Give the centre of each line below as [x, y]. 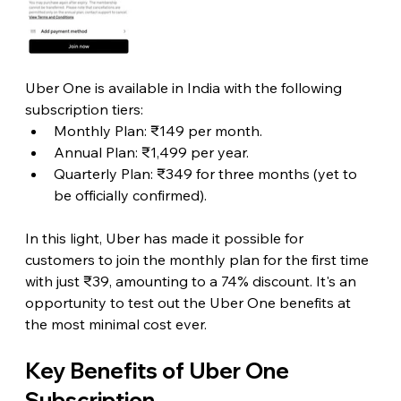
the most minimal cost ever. [115, 324]
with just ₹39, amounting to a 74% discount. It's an [192, 281]
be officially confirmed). [130, 195]
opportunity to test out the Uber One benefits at [189, 302]
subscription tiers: [84, 109]
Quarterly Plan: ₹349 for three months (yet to [207, 173]
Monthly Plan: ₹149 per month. [158, 130]
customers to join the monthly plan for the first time [198, 259]
